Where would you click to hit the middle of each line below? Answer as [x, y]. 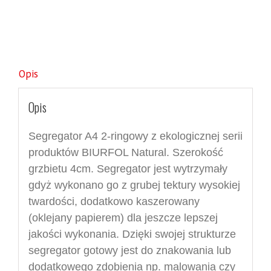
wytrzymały [199, 168]
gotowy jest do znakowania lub [155, 250]
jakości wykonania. [75, 234]
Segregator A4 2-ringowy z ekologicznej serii [135, 136]
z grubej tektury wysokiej [179, 185]
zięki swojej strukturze [183, 234]
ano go [102, 185]
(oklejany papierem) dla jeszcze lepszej [123, 217]
